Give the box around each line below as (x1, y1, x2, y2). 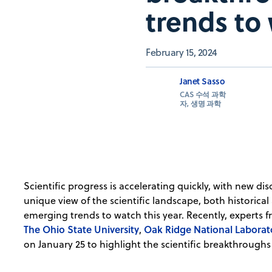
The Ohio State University (24, 222, 140, 237)
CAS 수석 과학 (180, 89, 226, 100)
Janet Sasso (180, 75, 225, 88)
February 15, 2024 (146, 46, 217, 59)
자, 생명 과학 (180, 98, 222, 109)
